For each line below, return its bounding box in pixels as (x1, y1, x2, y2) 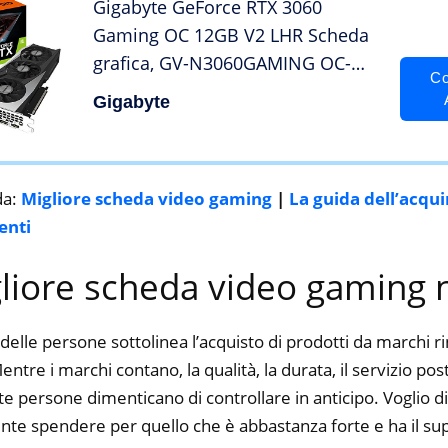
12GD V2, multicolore (93, 79, 271, 104)
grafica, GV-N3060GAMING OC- (93, 51, 351, 76)
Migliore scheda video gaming (21, 186, 272, 210)
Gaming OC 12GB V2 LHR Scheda (93, 23, 369, 48)
